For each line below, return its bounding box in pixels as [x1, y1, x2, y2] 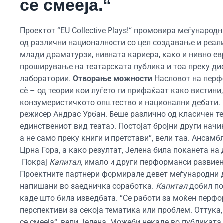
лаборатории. [20, 73, 73, 83]
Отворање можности [73, 73, 154, 83]
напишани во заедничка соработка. [20, 181, 156, 191]
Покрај [20, 157, 49, 167]
